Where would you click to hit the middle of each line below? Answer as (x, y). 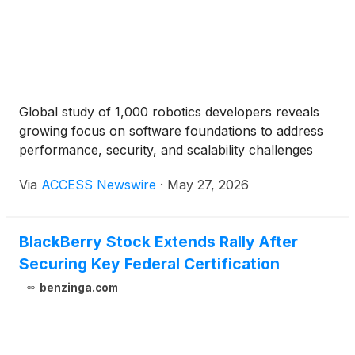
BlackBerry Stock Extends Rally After (158, 242)
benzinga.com (78, 288)
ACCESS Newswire (99, 185)
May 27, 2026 (208, 185)
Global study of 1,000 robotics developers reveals (169, 112)
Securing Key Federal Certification (149, 264)
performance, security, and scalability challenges (166, 150)
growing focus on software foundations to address (171, 131)
